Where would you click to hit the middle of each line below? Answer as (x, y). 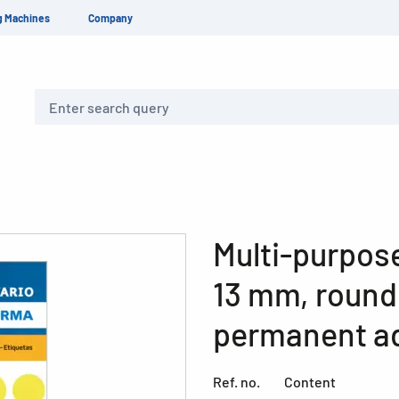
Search (51, 99)
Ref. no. (236, 382)
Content (310, 382)
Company (110, 18)
